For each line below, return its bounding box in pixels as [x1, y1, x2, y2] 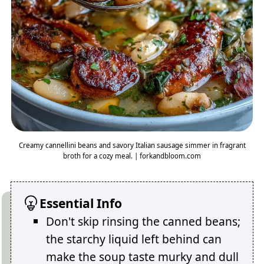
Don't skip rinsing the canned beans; [46, 213, 241, 230]
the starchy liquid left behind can [46, 231, 222, 247]
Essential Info [39, 194, 123, 212]
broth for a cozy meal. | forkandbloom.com [63, 151, 201, 160]
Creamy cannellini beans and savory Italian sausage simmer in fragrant [18, 140, 246, 150]
